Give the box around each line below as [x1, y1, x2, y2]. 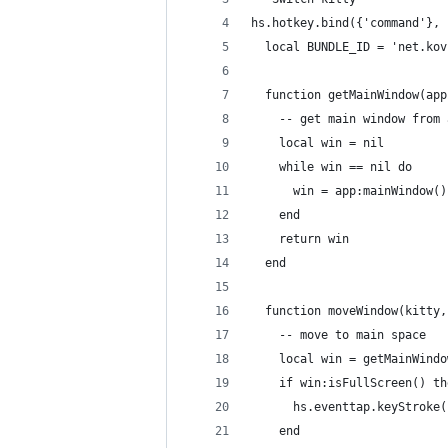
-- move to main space [251, 328, 426, 342]
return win [251, 232, 349, 246]
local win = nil [251, 136, 384, 150]
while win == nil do [251, 160, 412, 174]
